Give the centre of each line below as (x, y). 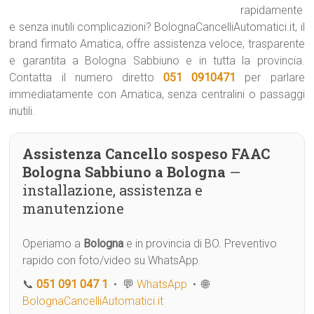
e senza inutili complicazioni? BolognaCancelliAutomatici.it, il (157, 27)
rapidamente (272, 10)
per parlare (270, 77)
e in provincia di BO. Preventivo (200, 244)
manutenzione (74, 208)
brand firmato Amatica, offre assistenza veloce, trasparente (157, 44)
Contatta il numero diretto (87, 77)
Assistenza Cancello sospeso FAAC (146, 153)
